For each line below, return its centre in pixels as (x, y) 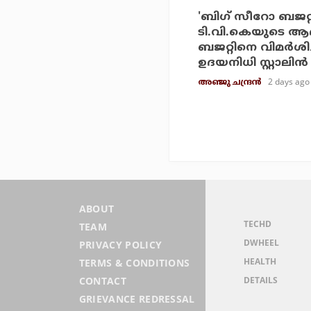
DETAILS (260, 280)
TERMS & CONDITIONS (134, 263)
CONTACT (102, 281)
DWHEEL (261, 242)
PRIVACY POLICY (120, 245)
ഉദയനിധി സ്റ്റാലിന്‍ (253, 63)
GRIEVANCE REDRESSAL (137, 299)
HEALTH (260, 261)
